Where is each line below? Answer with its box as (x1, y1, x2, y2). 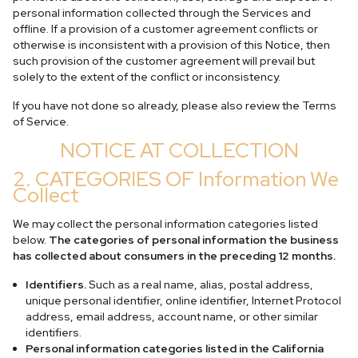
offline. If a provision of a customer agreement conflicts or (13, 22, 318, 36)
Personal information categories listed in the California (26, 341, 324, 356)
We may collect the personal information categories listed (13, 217, 318, 231)
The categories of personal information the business (49, 233, 339, 247)
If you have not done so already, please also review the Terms (13, 98, 336, 113)
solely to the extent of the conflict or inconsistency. (13, 70, 280, 84)
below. (13, 233, 49, 247)
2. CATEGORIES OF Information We (13, 165, 339, 193)
